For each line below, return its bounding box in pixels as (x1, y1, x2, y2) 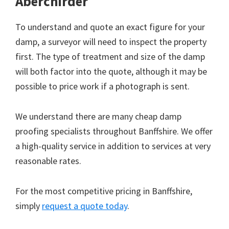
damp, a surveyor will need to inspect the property (15, 35, 207, 48)
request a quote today (42, 199, 127, 212)
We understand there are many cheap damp (15, 110, 181, 122)
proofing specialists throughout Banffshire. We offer (15, 125, 213, 137)
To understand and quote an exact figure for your (15, 20, 205, 33)
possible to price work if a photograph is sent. (15, 80, 190, 92)
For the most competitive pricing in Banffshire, (15, 185, 192, 197)
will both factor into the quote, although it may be (15, 65, 207, 77)
